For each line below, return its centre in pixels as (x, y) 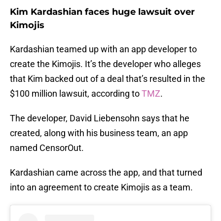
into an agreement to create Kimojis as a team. (101, 187)
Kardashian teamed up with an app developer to (103, 49)
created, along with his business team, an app (99, 133)
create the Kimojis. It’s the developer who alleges (105, 64)
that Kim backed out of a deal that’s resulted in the (108, 79)
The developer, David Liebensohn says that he (100, 118)
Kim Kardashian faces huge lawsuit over (102, 12)
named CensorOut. (47, 148)
